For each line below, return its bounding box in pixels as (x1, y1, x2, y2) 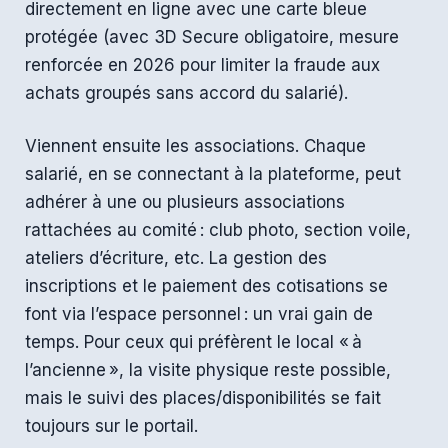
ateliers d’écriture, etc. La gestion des (25, 248, 327, 269)
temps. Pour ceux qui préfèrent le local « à (25, 332, 362, 353)
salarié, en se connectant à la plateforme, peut (25, 164, 401, 185)
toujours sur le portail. (25, 416, 198, 437)
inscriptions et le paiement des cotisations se (25, 276, 388, 297)
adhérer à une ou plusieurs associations (25, 192, 345, 213)
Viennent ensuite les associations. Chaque (25, 136, 366, 157)
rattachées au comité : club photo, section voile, (25, 220, 411, 241)
